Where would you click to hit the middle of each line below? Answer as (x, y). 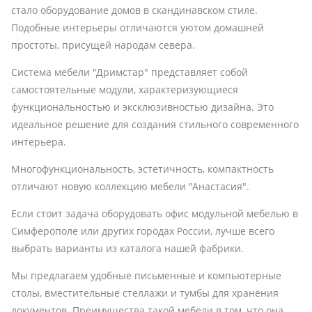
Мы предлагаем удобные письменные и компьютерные (146, 275)
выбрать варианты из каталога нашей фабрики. (127, 248)
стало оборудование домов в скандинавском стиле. (134, 10)
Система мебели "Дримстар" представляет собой (130, 72)
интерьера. (39, 141)
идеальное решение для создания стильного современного (155, 124)
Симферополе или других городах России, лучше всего (143, 231)
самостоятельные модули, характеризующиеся (125, 89)
